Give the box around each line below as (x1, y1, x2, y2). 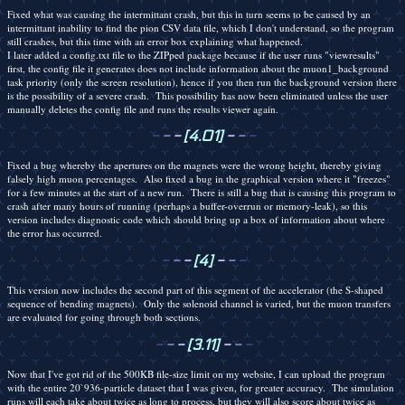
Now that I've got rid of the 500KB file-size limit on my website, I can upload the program (7, 367, 385, 381)
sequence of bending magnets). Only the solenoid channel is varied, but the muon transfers (7, 297, 391, 311)
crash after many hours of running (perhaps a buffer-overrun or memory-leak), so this (7, 199, 367, 213)
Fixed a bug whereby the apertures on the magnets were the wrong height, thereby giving (7, 158, 381, 173)
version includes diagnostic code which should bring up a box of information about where (7, 212, 385, 227)
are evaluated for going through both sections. (7, 310, 201, 325)
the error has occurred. (7, 226, 102, 240)
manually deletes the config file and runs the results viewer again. (7, 101, 278, 116)
